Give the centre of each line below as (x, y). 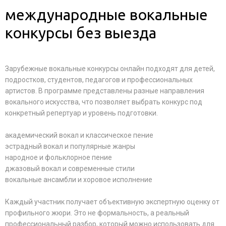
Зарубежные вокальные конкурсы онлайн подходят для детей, (110, 69)
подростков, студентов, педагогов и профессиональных (99, 80)
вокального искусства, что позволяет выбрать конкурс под (104, 102)
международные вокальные (106, 15)
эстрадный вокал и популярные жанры (70, 146)
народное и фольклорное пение (59, 157)
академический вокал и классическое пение (79, 135)
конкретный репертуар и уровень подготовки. (81, 113)
